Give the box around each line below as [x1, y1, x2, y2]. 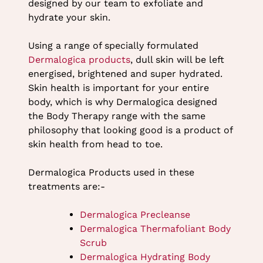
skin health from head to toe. [28, 138, 166, 150]
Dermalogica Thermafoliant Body [79, 222, 231, 234]
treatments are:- [28, 180, 105, 192]
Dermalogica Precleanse [79, 208, 190, 220]
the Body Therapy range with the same [28, 110, 205, 122]
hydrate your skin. [28, 11, 110, 23]
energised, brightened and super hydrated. [28, 68, 222, 79]
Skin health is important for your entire [28, 82, 209, 93]
